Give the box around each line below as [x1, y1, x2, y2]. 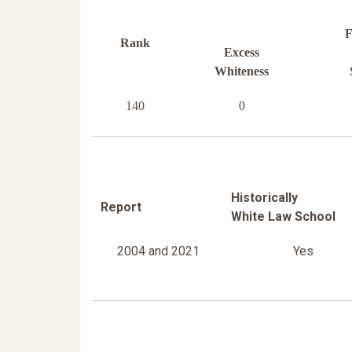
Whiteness [214, 64, 269, 79]
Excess [224, 46, 259, 60]
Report [101, 200, 141, 215]
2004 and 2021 [116, 244, 200, 259]
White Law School [231, 209, 335, 225]
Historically [231, 190, 298, 206]
